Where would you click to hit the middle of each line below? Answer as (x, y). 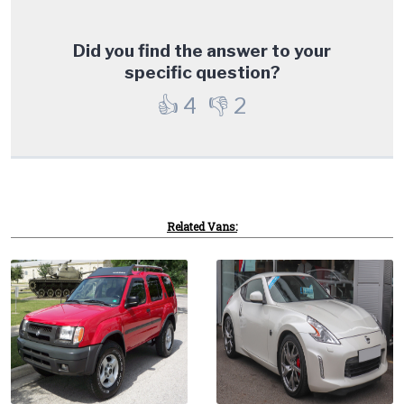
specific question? (202, 72)
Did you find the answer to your (202, 50)
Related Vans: (202, 226)
